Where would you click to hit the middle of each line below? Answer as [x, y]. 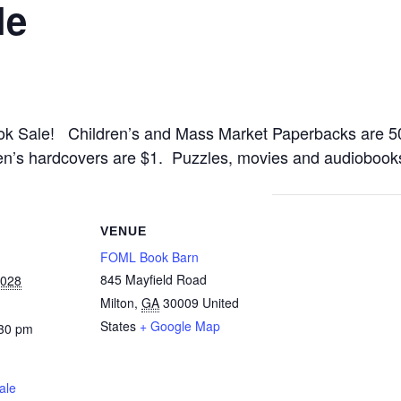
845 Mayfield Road [154, 280]
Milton [117, 303]
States [118, 326]
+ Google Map [180, 326]
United [221, 303]
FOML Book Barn [149, 257]
